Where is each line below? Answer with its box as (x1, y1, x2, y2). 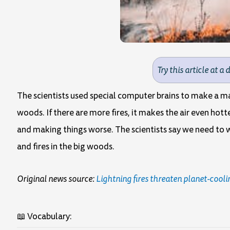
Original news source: (17, 172, 96, 185)
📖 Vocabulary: (17, 210, 72, 223)
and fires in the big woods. (17, 140, 114, 152)
